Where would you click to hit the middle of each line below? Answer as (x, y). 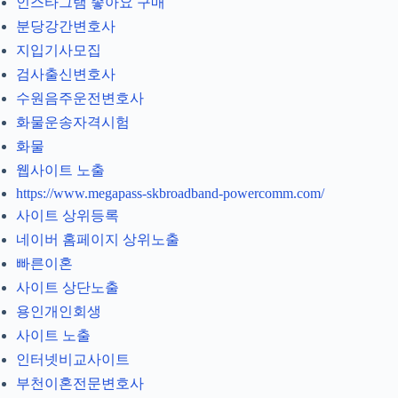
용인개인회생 (59, 312)
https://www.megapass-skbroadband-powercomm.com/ (170, 194)
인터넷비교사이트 (73, 360)
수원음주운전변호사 (80, 99)
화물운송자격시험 (73, 123)
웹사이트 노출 (60, 171)
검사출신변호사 (66, 75)
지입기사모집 (59, 51)
